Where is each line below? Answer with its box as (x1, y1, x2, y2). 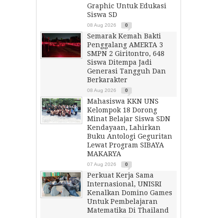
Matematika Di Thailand (87, 206, 169, 214)
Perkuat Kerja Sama (87, 171, 154, 179)
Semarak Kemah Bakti (87, 32, 161, 40)
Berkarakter (87, 76, 127, 84)
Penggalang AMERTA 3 (87, 41, 163, 49)
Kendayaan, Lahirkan (87, 124, 161, 131)
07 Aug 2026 (87, 162, 116, 167)
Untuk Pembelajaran (87, 198, 158, 205)
